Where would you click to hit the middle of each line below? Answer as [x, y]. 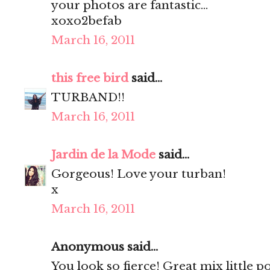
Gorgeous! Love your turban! [139, 174]
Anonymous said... [105, 247]
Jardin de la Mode [103, 155]
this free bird [90, 78]
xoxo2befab [86, 21]
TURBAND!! [88, 98]
